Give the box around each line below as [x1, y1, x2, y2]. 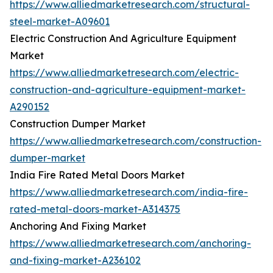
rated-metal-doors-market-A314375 [10, 203, 180, 216]
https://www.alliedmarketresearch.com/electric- [10, 66, 239, 79]
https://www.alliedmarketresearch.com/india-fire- [10, 186, 248, 199]
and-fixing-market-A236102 [10, 254, 141, 267]
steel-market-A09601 [10, 15, 110, 28]
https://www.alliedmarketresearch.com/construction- [10, 135, 261, 147]
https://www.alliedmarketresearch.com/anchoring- [10, 237, 251, 250]
